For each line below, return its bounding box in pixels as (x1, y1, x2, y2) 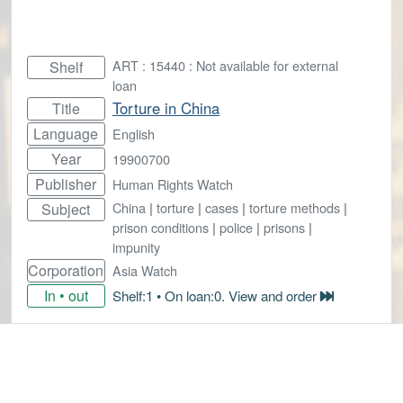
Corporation (28, 259, 104, 281)
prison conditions (112, 217, 209, 237)
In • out (43, 284, 88, 306)
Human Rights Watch (112, 174, 233, 193)
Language (33, 122, 99, 144)
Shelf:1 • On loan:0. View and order (112, 285, 320, 305)
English (112, 123, 155, 143)
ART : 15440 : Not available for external (112, 55, 338, 75)
